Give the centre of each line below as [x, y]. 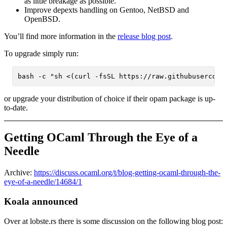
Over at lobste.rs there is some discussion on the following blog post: [113, 221]
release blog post [144, 36]
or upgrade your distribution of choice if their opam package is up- [110, 98]
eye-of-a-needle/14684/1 [43, 182]
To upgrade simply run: [41, 54]
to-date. [16, 107]
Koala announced [41, 202]
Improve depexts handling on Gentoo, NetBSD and [107, 10]
